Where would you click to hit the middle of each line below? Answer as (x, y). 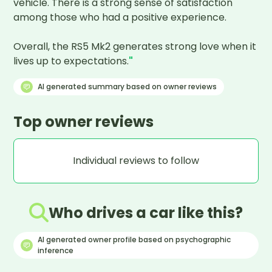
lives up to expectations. (71, 61)
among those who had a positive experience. (120, 18)
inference (56, 251)
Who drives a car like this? (146, 212)
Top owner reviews (84, 122)
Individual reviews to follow (136, 161)
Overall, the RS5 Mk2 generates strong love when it (135, 47)
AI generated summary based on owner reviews (127, 87)
